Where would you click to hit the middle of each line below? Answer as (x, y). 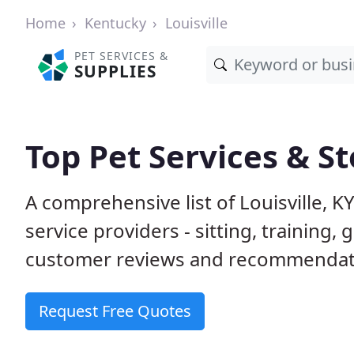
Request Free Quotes (115, 311)
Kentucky (115, 23)
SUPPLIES (116, 71)
